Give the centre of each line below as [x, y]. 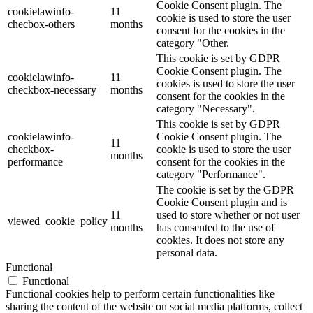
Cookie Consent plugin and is [222, 203]
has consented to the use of [216, 228]
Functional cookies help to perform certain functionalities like [140, 294]
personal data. [187, 253]
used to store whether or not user [228, 215]
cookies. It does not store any [220, 240]
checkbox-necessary [52, 90]
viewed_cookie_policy [58, 221]
